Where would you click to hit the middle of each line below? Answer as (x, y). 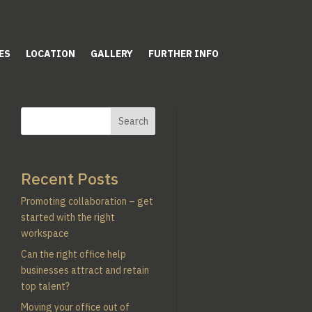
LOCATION (50, 53)
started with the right (68, 217)
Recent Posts (70, 178)
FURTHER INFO (183, 53)
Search (133, 121)
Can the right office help (73, 254)
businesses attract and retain (85, 270)
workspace (45, 233)
